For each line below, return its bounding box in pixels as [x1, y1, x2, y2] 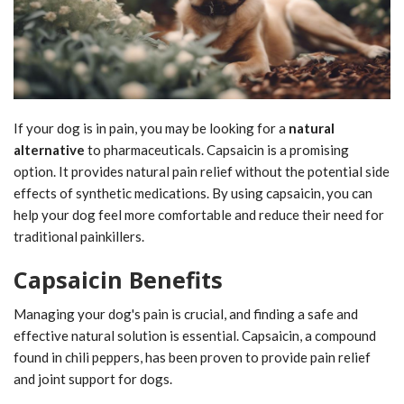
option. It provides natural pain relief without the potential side [14, 162, 390, 179]
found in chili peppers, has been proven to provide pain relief [14, 348, 371, 365]
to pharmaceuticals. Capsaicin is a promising [85, 141, 349, 158]
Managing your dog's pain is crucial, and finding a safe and [14, 305, 358, 322]
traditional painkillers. [14, 227, 144, 244]
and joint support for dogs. [14, 370, 172, 387]
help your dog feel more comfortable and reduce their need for [14, 206, 384, 223]
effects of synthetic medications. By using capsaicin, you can [14, 184, 372, 201]
